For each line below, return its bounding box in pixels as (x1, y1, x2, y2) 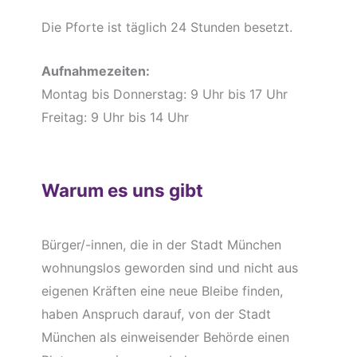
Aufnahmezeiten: (41, 63, 150, 80)
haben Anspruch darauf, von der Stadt (41, 305, 271, 322)
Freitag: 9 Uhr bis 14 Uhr (41, 109, 189, 126)
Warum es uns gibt (41, 179, 203, 202)
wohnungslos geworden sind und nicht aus (41, 259, 298, 276)
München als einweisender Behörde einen (41, 328, 289, 345)
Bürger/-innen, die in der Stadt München (41, 236, 281, 253)
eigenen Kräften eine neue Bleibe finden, (41, 282, 283, 299)
